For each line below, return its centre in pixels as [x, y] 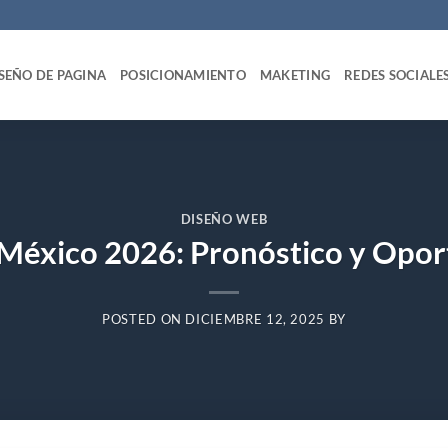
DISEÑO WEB [224, 218]
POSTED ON [144, 319]
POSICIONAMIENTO [183, 75]
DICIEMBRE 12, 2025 [255, 319]
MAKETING [295, 75]
